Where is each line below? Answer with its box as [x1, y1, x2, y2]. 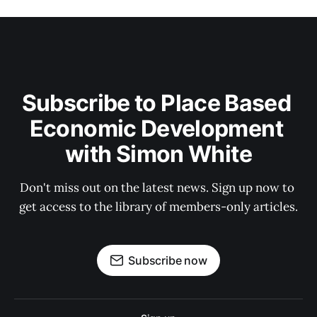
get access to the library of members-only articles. [19, 199, 298, 215]
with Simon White [65, 140, 252, 168]
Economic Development [29, 115, 288, 143]
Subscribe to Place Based [21, 89, 296, 117]
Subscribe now [128, 253, 207, 268]
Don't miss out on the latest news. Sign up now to [20, 180, 297, 196]
